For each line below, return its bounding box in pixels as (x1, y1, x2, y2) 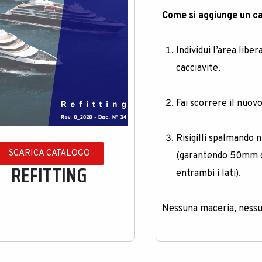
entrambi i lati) (176, 168, 239, 180)
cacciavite (176, 63, 219, 75)
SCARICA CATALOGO (8, 147, 90, 159)
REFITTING (11, 158, 88, 191)
